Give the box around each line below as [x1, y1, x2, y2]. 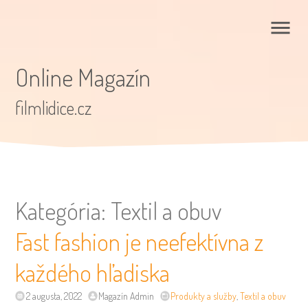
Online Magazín [15, 61, 151, 92]
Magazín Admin [98, 290, 154, 302]
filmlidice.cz [15, 96, 92, 119]
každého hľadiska [15, 257, 170, 288]
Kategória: [15, 195, 111, 226]
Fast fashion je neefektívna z [15, 226, 264, 257]
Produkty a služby [170, 290, 237, 302]
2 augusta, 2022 [25, 290, 82, 302]
